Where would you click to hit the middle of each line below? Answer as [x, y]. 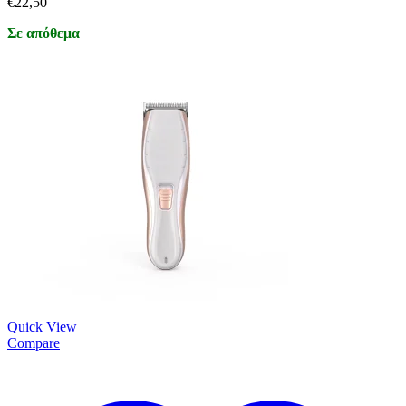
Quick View [42, 326]
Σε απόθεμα [43, 33]
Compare [34, 343]
